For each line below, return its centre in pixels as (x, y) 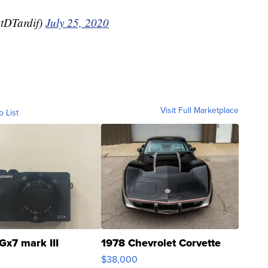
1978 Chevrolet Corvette (161, 243)
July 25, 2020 (77, 23)
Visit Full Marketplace (200, 111)
